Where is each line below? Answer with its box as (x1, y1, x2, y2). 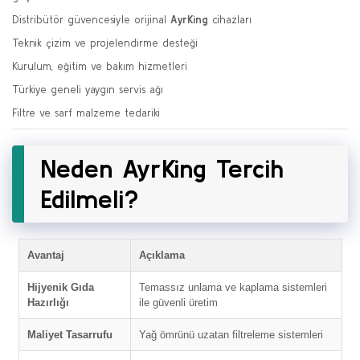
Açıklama (138, 249, 185, 262)
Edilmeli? (40, 184, 139, 215)
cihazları (208, 14, 252, 27)
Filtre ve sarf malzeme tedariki (12, 107, 160, 120)
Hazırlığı (27, 297, 69, 309)
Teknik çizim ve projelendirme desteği (12, 37, 198, 50)
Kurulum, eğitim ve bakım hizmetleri (12, 60, 187, 73)
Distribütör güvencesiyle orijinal (12, 14, 170, 27)
